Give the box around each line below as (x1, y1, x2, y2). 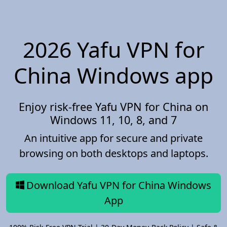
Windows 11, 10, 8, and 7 (50, 112, 177, 127)
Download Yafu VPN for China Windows (26, 178, 212, 192)
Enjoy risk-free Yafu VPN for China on (19, 99, 208, 114)
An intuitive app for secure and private (24, 131, 203, 145)
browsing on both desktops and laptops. (19, 146, 208, 160)
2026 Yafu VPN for (22, 34, 205, 64)
